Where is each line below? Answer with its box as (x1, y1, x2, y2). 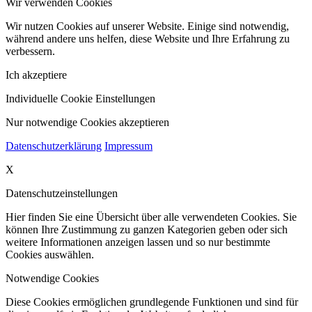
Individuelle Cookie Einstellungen (6, 92, 155, 104)
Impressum (104, 139, 153, 152)
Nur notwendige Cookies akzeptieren (6, 116, 169, 128)
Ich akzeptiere (6, 68, 67, 81)
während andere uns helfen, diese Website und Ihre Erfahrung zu (6, 32, 290, 45)
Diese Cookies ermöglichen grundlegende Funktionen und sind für (6, 295, 298, 308)
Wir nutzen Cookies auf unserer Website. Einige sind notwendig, (6, 19, 289, 32)
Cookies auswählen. (6, 248, 94, 260)
